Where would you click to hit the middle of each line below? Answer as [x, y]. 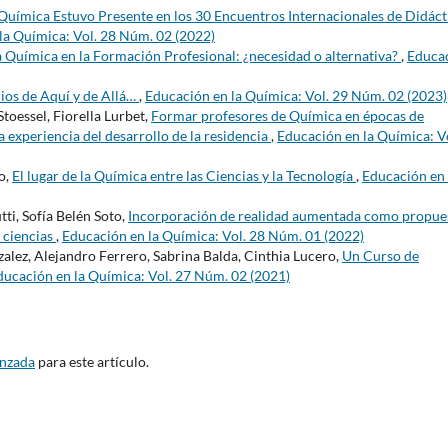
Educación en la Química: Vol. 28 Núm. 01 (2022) [213, 236]
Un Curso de [380, 256]
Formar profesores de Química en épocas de [287, 116]
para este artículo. [92, 362]
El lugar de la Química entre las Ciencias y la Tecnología [184, 176]
